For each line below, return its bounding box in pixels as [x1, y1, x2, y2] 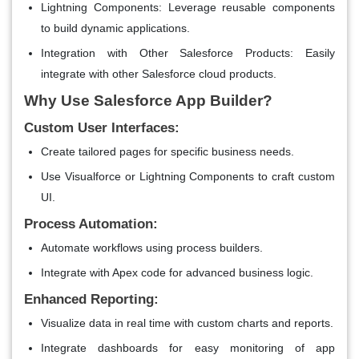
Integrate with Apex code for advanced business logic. [41, 265, 313, 279]
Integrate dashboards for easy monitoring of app [41, 341, 335, 354]
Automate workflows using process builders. [41, 240, 263, 254]
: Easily [290, 46, 336, 59]
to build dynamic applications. [41, 21, 190, 34]
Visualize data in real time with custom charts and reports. [41, 316, 333, 329]
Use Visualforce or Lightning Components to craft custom [41, 169, 335, 183]
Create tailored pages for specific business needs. [41, 144, 294, 158]
